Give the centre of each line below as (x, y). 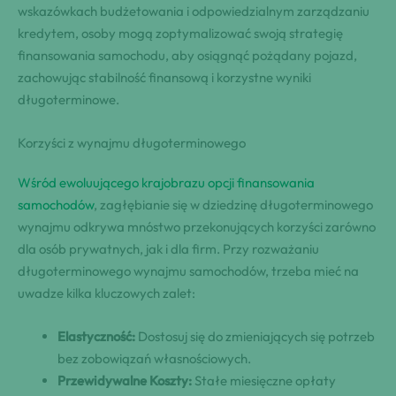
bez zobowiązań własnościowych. (154, 358)
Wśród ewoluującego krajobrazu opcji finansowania (166, 182)
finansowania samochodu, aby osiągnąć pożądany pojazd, (187, 55)
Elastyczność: (96, 336)
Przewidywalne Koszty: (125, 380)
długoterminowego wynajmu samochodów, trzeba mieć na (188, 270)
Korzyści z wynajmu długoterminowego (132, 142)
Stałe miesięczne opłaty (264, 380)
